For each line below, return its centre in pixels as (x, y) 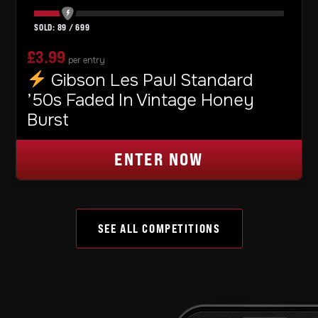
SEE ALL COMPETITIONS (159, 228)
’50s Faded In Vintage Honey (141, 100)
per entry (87, 60)
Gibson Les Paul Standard (149, 80)
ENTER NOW (159, 159)
